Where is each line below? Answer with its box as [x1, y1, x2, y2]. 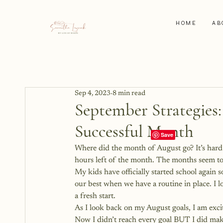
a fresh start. [75, 192, 117, 200]
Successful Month [75, 121, 194, 142]
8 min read [112, 90, 145, 97]
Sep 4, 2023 [75, 90, 111, 97]
